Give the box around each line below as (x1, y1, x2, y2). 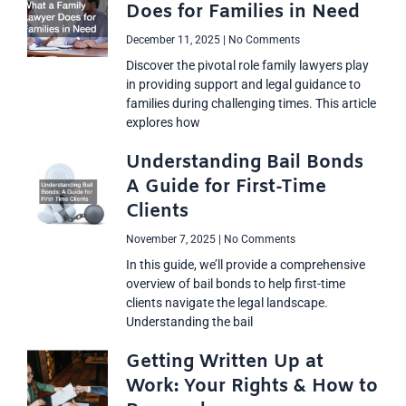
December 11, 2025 (126, 34, 224, 47)
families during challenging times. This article (126, 96, 377, 111)
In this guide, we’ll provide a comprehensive (126, 257, 366, 273)
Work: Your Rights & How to (126, 374, 379, 400)
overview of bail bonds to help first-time (126, 276, 346, 292)
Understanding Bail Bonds (126, 150, 364, 176)
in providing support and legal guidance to (126, 77, 362, 92)
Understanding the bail (126, 314, 254, 330)
